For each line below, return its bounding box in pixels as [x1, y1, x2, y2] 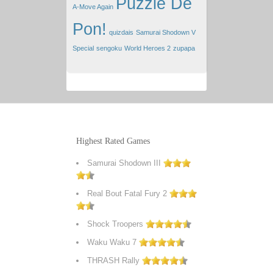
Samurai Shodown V [136, 29, 196, 36]
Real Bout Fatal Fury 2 [87, 189, 167, 198]
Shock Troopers [87, 219, 143, 229]
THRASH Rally [87, 256, 140, 265]
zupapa [173, 44, 195, 52]
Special [73, 44, 94, 52]
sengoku [96, 44, 122, 52]
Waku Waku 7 [87, 238, 136, 247]
